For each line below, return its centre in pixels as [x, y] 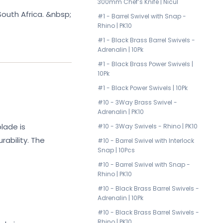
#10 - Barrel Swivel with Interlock [146, 141]
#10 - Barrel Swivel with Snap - [144, 165]
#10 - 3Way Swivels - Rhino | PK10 [148, 126]
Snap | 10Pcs [116, 150]
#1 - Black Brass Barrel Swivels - [146, 40]
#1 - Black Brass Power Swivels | [145, 64]
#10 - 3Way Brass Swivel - [137, 102]
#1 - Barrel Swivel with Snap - [142, 16]
